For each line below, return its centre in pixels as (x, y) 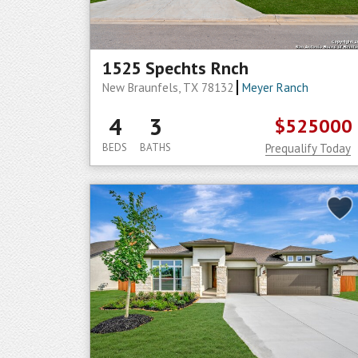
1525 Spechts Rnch (175, 68)
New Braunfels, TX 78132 (169, 88)
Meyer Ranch (275, 88)
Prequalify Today (308, 148)
